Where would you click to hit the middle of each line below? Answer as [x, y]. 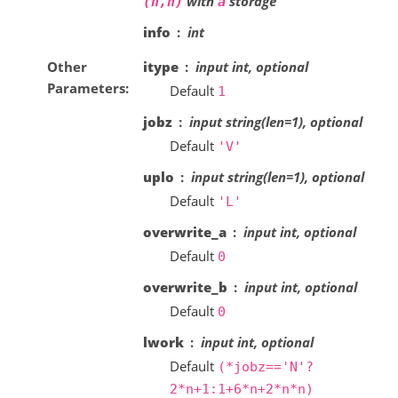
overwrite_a [184, 231]
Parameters [86, 88]
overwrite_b [185, 287]
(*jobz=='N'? [265, 366]
